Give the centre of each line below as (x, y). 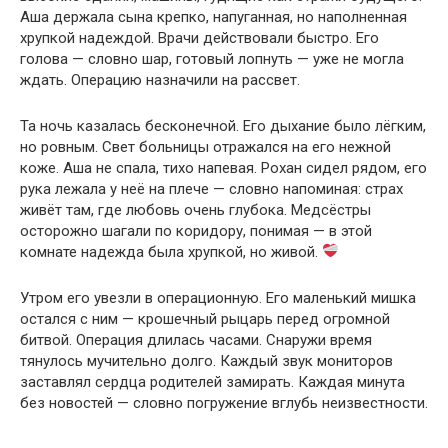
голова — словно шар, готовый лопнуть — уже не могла (212, 58)
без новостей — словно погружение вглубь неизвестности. (224, 402)
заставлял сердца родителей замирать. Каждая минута (212, 381)
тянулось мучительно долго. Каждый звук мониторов (206, 360)
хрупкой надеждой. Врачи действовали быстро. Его (199, 37)
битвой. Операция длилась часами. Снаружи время (196, 339)
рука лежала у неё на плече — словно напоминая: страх (211, 188)
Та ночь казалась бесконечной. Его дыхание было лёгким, (223, 125)
